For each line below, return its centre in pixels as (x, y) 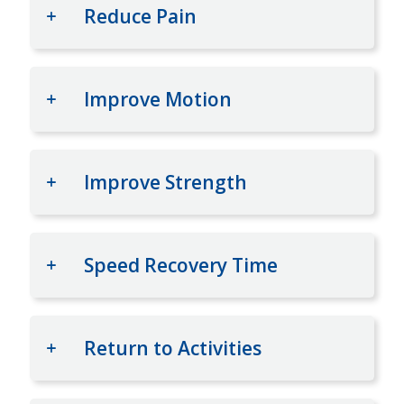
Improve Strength (165, 183)
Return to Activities (173, 349)
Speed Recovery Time (181, 266)
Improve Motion (158, 100)
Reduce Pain (140, 17)
